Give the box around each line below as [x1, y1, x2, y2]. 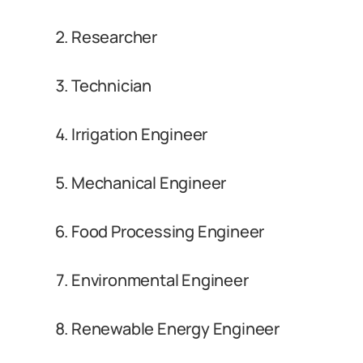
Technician [71, 75, 152, 96]
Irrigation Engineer [71, 123, 208, 145]
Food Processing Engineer [71, 220, 265, 242]
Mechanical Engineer [71, 172, 227, 194]
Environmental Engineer [71, 269, 249, 291]
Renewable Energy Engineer [71, 318, 280, 340]
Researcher [71, 26, 157, 48]
